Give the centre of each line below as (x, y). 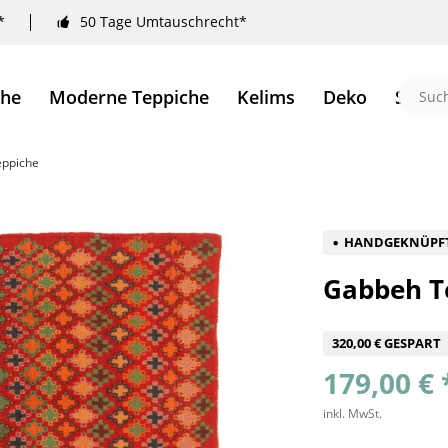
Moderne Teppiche (128, 97)
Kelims (265, 97)
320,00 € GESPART (387, 343)
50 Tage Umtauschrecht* (163, 22)
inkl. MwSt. (353, 413)
